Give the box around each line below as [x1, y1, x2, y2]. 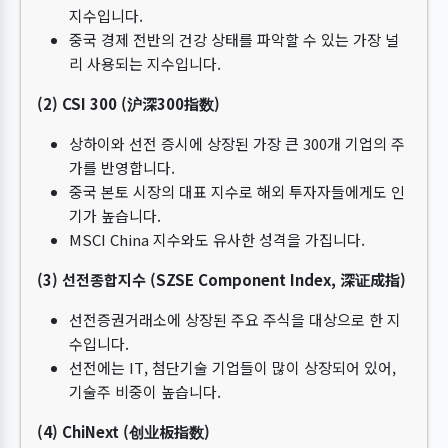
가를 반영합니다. [69, 157, 175, 178]
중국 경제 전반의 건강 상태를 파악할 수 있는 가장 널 [69, 29, 399, 50]
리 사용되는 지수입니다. [69, 53, 221, 74]
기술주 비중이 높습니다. [69, 381, 221, 402]
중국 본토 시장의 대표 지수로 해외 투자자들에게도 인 [69, 181, 405, 202]
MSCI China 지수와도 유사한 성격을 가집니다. [69, 229, 365, 250]
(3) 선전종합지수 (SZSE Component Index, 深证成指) [37, 269, 406, 290]
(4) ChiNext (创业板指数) [37, 421, 210, 442]
